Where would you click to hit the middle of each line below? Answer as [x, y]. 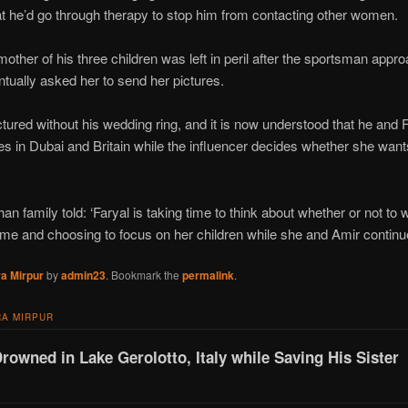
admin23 [83, 275]
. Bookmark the [143, 275]
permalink [208, 275]
